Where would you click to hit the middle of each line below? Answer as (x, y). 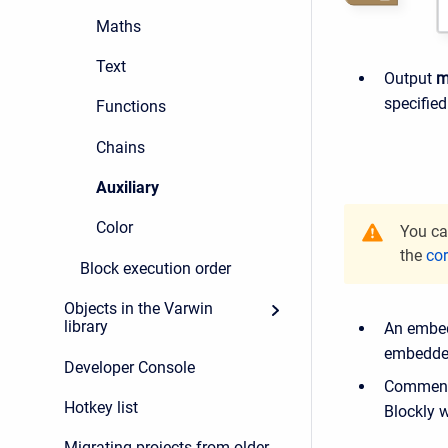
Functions (131, 107)
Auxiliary (127, 188)
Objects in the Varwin (138, 309)
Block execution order (155, 268)
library (86, 327)
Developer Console (129, 367)
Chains (120, 147)
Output (408, 78)
